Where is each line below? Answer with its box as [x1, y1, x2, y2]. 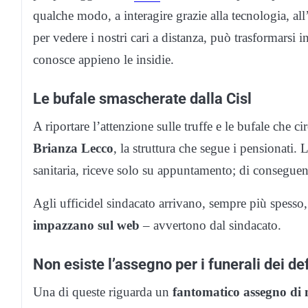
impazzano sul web [33, 217, 140, 232]
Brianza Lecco [33, 140, 113, 155]
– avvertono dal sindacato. [140, 217, 281, 232]
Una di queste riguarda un [33, 284, 173, 299]
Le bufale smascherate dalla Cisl [33, 89, 252, 107]
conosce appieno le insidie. [33, 52, 174, 67]
